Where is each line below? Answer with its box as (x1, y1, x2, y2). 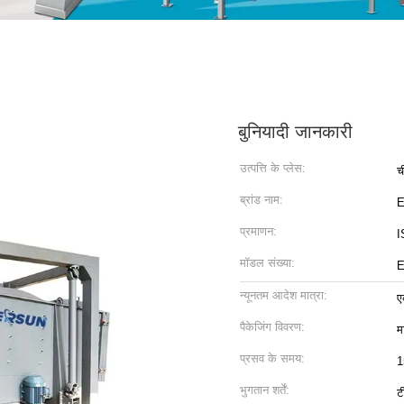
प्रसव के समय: (240, 352, 305, 365)
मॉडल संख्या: (240, 256, 295, 270)
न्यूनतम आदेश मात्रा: (240, 289, 327, 302)
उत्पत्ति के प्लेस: (240, 161, 306, 175)
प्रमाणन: (240, 225, 277, 238)
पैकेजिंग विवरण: (240, 320, 305, 334)
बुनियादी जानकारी (238, 122, 353, 142)
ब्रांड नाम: (240, 193, 283, 207)
